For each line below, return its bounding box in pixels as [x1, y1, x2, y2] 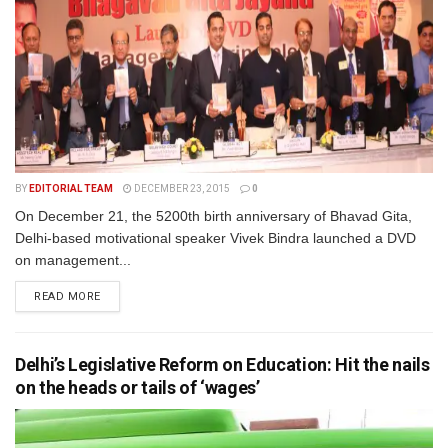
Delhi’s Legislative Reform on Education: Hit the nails [15, 354, 430, 375]
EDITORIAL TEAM [29, 183, 113, 194]
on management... [15, 252, 131, 268]
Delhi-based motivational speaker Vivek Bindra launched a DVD [15, 230, 416, 246]
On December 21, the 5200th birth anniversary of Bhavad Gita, [15, 208, 412, 224]
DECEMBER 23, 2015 [132, 183, 230, 194]
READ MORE [34, 290, 101, 303]
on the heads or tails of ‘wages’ [15, 377, 260, 398]
